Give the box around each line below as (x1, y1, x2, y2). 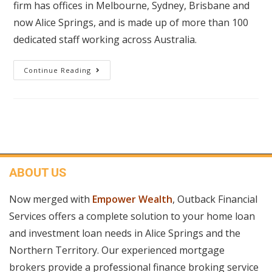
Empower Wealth (92, 192, 172, 206)
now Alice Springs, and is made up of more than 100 (13, 16, 249, 29)
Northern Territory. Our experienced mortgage (9, 243, 225, 257)
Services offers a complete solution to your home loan (9, 209, 255, 223)
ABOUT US (9, 165, 66, 180)
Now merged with (9, 192, 92, 206)
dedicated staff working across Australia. (13, 33, 197, 46)
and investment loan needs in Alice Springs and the (9, 226, 240, 240)
